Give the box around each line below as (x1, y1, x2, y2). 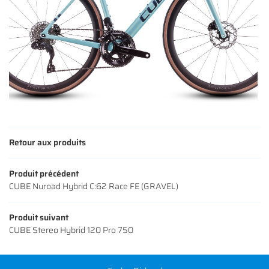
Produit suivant (9, 210, 68, 224)
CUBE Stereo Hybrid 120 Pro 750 (9, 223, 133, 237)
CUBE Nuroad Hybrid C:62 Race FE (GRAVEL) (9, 179, 178, 193)
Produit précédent (9, 166, 79, 180)
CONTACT (8, 3, 44, 16)
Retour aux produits (9, 135, 86, 149)
